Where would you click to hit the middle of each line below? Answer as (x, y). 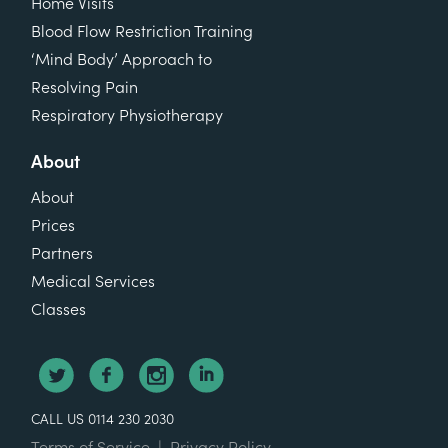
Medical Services (93, 281)
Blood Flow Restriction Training (142, 31)
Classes (58, 309)
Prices (53, 225)
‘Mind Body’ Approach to (121, 59)
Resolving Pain (84, 87)
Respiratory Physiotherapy (127, 115)
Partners (62, 253)
